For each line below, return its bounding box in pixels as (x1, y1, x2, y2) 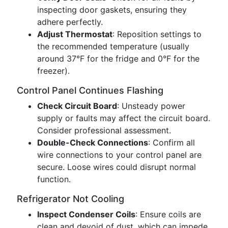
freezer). (37, 66, 70, 76)
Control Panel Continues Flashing (17, 85, 163, 96)
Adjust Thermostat (37, 29, 112, 39)
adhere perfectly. (37, 17, 103, 27)
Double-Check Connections (37, 137, 148, 148)
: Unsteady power (117, 101, 185, 111)
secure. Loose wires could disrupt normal (37, 162, 196, 172)
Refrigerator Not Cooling (17, 193, 124, 204)
